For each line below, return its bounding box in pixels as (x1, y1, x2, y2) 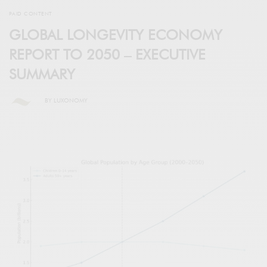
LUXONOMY (54, 97, 88, 104)
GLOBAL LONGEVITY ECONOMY (9, 26, 222, 44)
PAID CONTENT (9, 10, 52, 17)
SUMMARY (9, 65, 75, 83)
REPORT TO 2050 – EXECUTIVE (9, 45, 206, 63)
